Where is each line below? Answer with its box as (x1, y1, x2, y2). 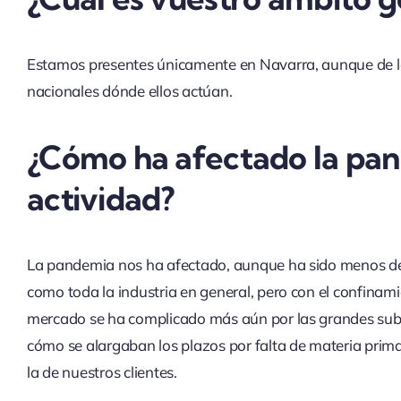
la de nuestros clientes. (26, 362, 177, 381)
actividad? (26, 177, 175, 218)
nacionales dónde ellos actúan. (26, 81, 239, 100)
